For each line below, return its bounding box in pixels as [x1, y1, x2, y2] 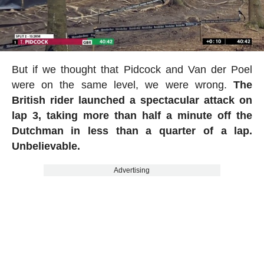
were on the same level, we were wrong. [11, 78, 234, 91]
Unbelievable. [11, 140, 80, 152]
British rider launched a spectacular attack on [11, 94, 253, 106]
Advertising [114, 166, 150, 174]
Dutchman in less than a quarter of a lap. [11, 124, 253, 137]
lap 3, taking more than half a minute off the [11, 109, 253, 121]
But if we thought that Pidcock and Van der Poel [11, 63, 253, 75]
